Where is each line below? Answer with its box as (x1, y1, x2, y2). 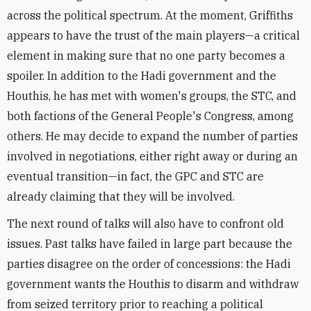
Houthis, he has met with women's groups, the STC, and (7, 89, 296, 103)
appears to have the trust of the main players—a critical (7, 28, 300, 42)
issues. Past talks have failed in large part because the (7, 237, 292, 251)
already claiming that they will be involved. (7, 190, 235, 203)
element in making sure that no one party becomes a (7, 49, 285, 62)
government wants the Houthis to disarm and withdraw (7, 277, 299, 291)
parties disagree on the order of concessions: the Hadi (7, 257, 291, 271)
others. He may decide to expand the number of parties (7, 129, 298, 143)
